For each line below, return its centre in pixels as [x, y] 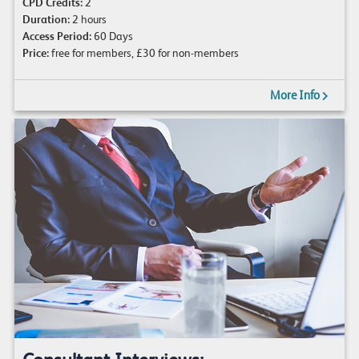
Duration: [46, 19]
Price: [35, 52]
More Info [296, 95]
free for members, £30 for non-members [143, 52]
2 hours [88, 19]
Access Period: [56, 36]
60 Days [112, 36]
